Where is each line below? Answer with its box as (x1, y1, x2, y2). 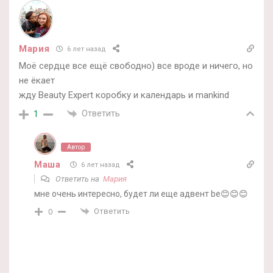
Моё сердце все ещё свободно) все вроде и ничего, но (19, 60, 253, 71)
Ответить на (54, 174, 103, 183)
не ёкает (19, 74, 55, 86)
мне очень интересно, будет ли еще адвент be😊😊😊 (34, 188, 248, 199)
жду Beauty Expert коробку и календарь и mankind (19, 89, 229, 101)
